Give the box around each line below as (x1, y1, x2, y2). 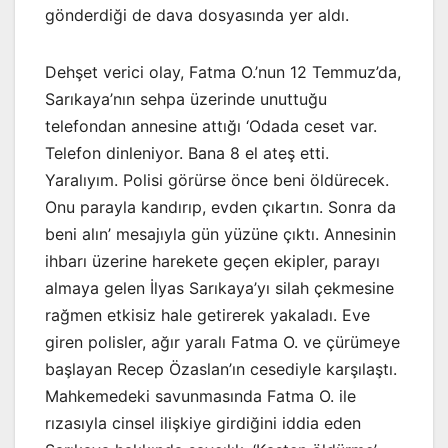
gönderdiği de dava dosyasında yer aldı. (45, 4, 349, 25)
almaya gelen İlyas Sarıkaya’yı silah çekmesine (45, 277, 394, 298)
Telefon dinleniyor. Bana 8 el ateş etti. (45, 142, 329, 163)
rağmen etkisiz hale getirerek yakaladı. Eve (45, 304, 370, 325)
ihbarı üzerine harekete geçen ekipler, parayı (45, 250, 380, 271)
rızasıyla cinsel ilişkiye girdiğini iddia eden (45, 412, 361, 433)
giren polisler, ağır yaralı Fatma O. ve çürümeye (45, 331, 400, 352)
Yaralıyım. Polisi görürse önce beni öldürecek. (45, 169, 389, 190)
